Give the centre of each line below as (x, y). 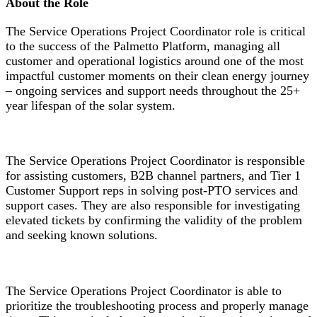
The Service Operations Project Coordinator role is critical (156, 31)
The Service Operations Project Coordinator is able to (144, 291)
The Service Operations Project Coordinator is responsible (155, 161)
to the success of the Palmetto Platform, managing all (143, 46)
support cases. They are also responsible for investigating (153, 206)
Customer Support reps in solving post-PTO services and (152, 191)
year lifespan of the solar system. (92, 105)
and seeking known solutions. (82, 235)
